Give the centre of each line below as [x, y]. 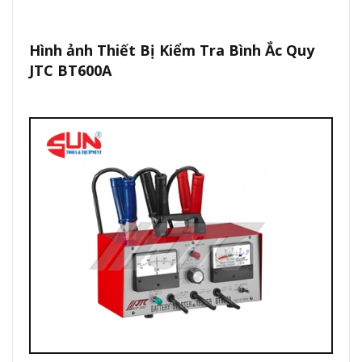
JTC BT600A [70, 71]
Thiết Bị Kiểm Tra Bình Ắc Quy [206, 51]
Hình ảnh [63, 51]
